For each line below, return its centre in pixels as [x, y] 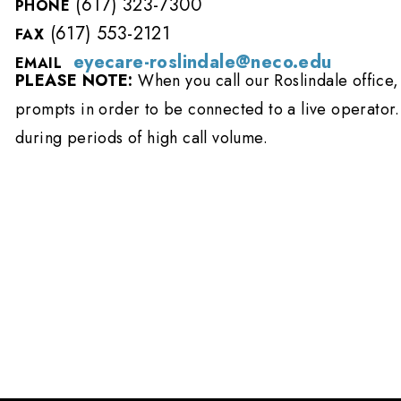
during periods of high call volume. [141, 138]
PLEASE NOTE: [74, 81]
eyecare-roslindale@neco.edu [202, 63]
